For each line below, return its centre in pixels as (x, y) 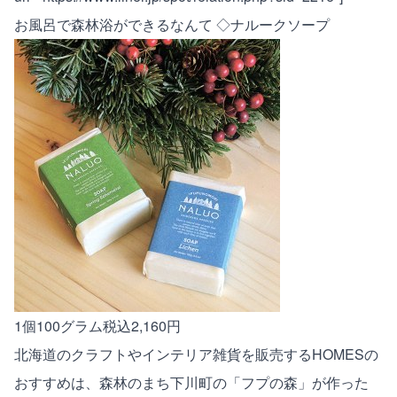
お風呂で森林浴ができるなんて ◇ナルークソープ (172, 24)
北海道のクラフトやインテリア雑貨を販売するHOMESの (196, 354)
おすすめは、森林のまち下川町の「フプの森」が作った (191, 382)
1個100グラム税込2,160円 (97, 325)
